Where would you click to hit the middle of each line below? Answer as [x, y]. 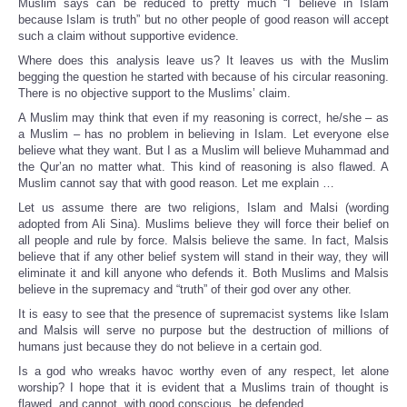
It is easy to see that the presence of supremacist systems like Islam [203, 314]
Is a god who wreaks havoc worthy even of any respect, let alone [203, 372]
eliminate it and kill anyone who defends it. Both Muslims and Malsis [203, 273]
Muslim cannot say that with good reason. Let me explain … [176, 184]
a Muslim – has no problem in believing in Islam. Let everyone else [203, 134]
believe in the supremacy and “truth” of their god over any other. [185, 290]
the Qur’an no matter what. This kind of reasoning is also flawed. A [203, 167]
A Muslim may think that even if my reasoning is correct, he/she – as [203, 118]
